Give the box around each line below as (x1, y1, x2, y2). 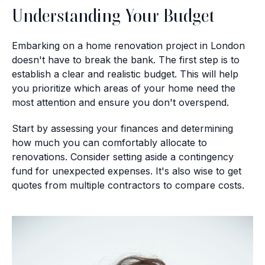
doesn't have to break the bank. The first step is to (12, 54, 240, 66)
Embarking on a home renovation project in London (12, 40, 245, 51)
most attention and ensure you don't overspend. (12, 96, 229, 108)
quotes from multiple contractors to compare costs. (12, 179, 244, 191)
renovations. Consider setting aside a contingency (12, 151, 234, 163)
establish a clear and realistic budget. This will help (12, 68, 238, 80)
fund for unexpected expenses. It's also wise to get (12, 165, 241, 177)
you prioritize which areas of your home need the (12, 82, 235, 94)
